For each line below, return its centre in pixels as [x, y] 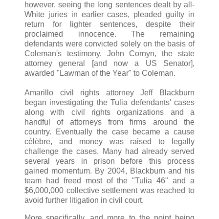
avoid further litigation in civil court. [84, 200]
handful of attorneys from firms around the [109, 122]
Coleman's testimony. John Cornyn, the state [109, 53]
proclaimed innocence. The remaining [109, 34]
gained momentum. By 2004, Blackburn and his [109, 171]
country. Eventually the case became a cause [109, 131]
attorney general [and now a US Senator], [109, 63]
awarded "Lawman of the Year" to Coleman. [100, 73]
